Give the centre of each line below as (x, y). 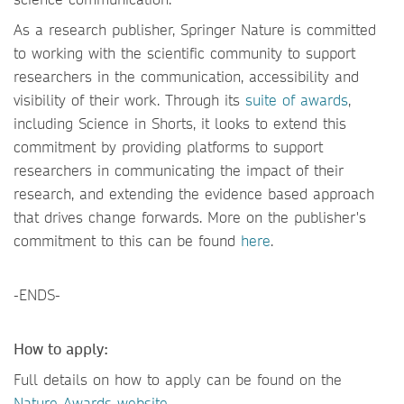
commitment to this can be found (127, 240)
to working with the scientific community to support (184, 53)
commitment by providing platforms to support (168, 147)
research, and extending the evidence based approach (194, 193)
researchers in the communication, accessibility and (186, 76)
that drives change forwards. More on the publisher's (190, 217)
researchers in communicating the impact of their (179, 170)
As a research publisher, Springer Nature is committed (195, 29)
